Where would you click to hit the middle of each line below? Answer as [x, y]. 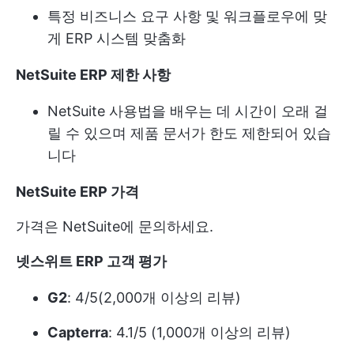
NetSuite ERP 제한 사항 [93, 75]
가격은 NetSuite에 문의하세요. [115, 227]
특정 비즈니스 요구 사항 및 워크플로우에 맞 [187, 17]
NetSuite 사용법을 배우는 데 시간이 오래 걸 [188, 111]
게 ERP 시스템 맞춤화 [117, 39]
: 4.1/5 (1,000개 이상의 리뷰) [200, 333]
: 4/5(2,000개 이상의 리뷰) [154, 298]
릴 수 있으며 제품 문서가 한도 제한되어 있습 [189, 134]
